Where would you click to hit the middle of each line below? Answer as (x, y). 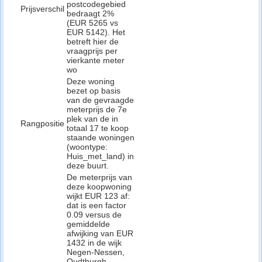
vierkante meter (96, 60)
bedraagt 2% (90, 13)
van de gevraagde (100, 100)
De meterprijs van (99, 177)
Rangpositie (42, 123)
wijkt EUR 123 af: (98, 196)
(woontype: (87, 147)
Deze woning (91, 81)
